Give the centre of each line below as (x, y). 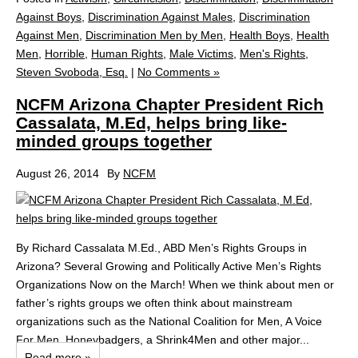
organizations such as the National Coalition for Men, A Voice (169, 321)
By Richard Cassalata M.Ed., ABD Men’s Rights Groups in (161, 247)
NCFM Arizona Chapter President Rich (170, 105)
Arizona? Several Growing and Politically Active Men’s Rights (169, 266)
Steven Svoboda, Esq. (72, 72)
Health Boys (260, 35)
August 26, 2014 (58, 173)
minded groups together (114, 141)
